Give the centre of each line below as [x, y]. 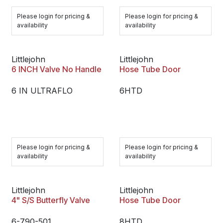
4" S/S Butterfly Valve [51, 200]
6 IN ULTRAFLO [42, 91]
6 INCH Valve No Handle [56, 69]
